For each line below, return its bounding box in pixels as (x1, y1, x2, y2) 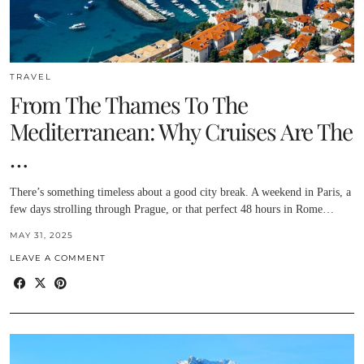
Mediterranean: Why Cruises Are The (10, 115, 353, 146)
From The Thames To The (10, 89, 248, 119)
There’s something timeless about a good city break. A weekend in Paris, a (10, 185, 351, 198)
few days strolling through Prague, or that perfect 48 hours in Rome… (10, 202, 334, 215)
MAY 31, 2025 (10, 229, 73, 240)
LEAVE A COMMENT (10, 252, 106, 263)
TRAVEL (10, 71, 52, 82)
